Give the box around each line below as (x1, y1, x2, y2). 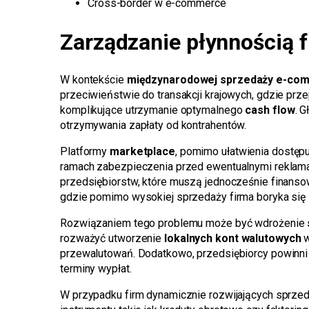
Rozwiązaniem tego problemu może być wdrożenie (60, 217, 308, 230)
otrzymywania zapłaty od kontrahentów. (60, 119, 247, 132)
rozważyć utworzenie (60, 232, 164, 246)
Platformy (60, 145, 110, 159)
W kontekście (60, 73, 127, 87)
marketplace (110, 145, 175, 159)
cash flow (245, 103, 295, 117)
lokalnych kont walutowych (164, 232, 301, 246)
